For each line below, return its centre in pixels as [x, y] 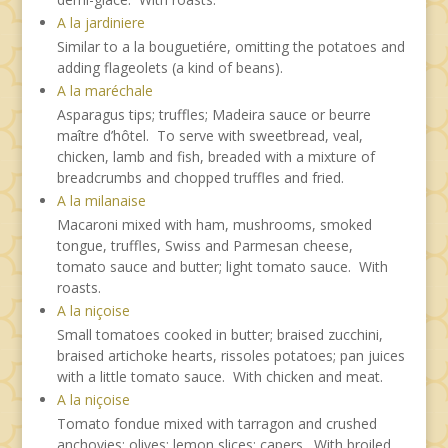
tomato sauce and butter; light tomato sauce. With [222, 266]
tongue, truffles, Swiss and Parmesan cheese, [204, 245]
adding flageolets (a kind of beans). [169, 67]
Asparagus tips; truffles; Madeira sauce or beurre [213, 114]
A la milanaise [101, 200]
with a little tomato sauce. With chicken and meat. [219, 376]
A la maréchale [104, 90]
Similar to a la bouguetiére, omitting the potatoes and [230, 46]
